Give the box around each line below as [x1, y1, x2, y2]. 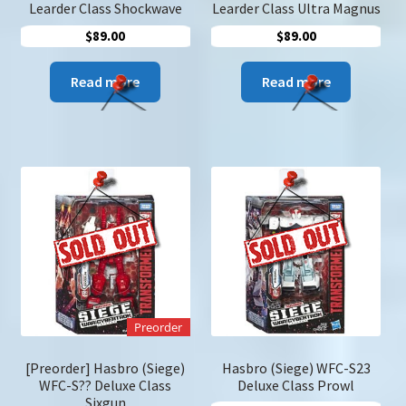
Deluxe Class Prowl [237, 375, 355, 394]
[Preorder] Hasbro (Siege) [25, 358, 186, 377]
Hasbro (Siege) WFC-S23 [221, 358, 371, 377]
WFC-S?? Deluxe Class [39, 375, 172, 394]
